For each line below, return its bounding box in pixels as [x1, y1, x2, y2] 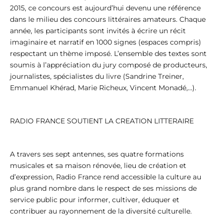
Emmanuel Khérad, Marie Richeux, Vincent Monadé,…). [10, 83, 196, 93]
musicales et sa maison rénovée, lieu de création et [10, 161, 186, 170]
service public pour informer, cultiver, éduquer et [10, 195, 179, 204]
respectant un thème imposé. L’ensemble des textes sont [10, 49, 207, 58]
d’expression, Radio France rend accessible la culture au [10, 172, 201, 181]
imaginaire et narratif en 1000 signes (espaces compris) [10, 38, 201, 47]
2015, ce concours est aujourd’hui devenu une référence [10, 3, 201, 13]
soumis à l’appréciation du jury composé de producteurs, [10, 60, 207, 70]
